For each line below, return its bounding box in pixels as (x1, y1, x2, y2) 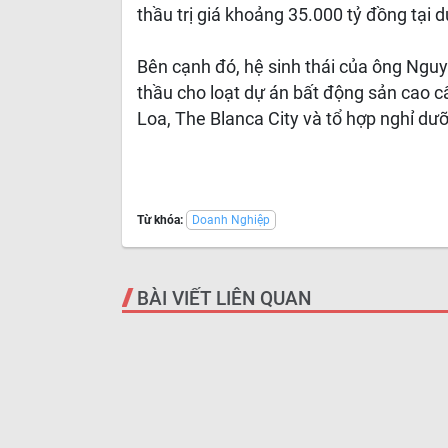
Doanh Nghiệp (192, 213, 270, 227)
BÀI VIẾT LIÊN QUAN (137, 287, 311, 310)
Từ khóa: (137, 213, 183, 227)
